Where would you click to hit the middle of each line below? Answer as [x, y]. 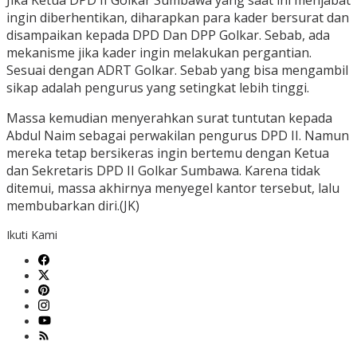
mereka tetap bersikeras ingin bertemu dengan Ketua [168, 153]
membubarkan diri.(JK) [73, 206]
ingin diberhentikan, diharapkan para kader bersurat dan [178, 18]
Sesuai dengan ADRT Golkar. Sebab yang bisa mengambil [177, 71]
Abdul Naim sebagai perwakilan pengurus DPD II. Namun [178, 136]
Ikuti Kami [32, 235]
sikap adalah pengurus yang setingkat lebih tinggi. [158, 88]
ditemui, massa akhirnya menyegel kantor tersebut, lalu [173, 188]
